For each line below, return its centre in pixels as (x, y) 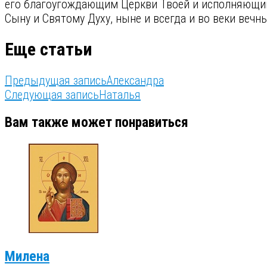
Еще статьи (49, 49)
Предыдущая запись (56, 80)
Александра (135, 80)
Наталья (120, 94)
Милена (27, 256)
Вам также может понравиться (97, 122)
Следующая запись (52, 94)
